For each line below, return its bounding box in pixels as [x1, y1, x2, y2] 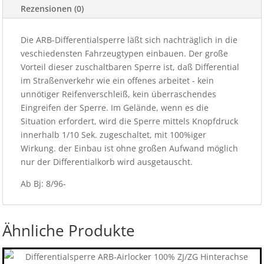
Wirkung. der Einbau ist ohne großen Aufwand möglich [21, 143, 238, 154]
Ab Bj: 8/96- [21, 178, 66, 189]
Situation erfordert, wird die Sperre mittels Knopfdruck [21, 115, 238, 127]
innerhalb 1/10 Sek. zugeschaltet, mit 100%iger [21, 129, 206, 140]
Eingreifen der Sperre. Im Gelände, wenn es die [21, 102, 209, 113]
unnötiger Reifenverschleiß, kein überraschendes [21, 88, 216, 100]
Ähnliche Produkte [2, 220, 135, 241]
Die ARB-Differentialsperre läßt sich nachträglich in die [21, 34, 237, 45]
